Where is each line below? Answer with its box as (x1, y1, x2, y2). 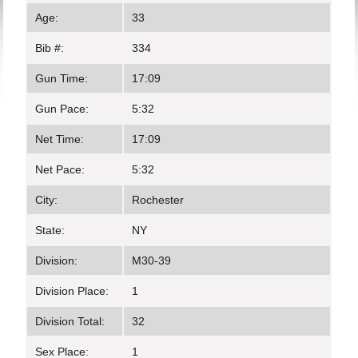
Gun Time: (35, 72, 89, 85)
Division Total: (35, 315, 105, 328)
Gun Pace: (35, 102, 89, 115)
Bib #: (35, 42, 65, 54)
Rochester (132, 193, 185, 206)
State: (35, 224, 66, 237)
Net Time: (35, 133, 85, 145)
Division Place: (35, 284, 109, 297)
